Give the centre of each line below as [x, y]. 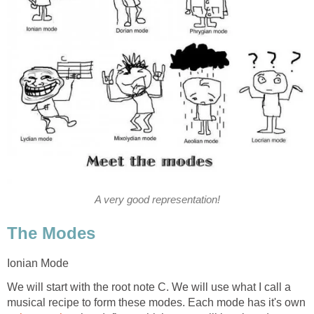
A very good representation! [157, 199]
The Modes [51, 233]
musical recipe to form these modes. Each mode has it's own [156, 302]
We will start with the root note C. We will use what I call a [149, 287]
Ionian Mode [38, 263]
